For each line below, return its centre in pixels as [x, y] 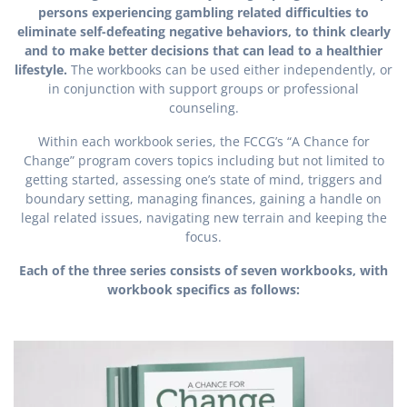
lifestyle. [43, 69]
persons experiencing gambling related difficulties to [203, 12]
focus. [203, 237]
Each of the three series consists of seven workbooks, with [203, 270]
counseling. [203, 108]
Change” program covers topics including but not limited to [203, 160]
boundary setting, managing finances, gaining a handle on [203, 199]
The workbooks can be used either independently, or [232, 69]
